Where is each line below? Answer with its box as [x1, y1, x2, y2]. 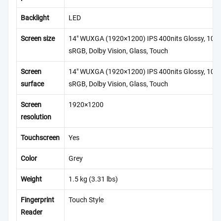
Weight [21, 175, 42, 184]
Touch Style [69, 196, 104, 205]
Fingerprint [21, 196, 54, 205]
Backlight [21, 14, 49, 23]
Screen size [21, 35, 55, 43]
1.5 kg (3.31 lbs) [69, 175, 118, 184]
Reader [21, 208, 42, 217]
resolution [21, 113, 51, 122]
